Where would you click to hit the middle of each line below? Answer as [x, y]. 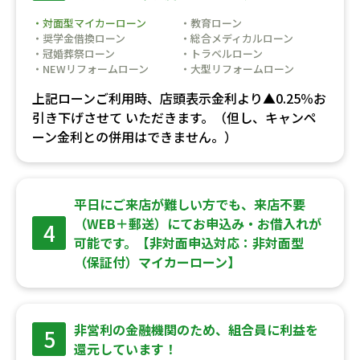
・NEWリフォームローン [90, 68]
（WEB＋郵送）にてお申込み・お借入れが [198, 223]
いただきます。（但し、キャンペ [219, 117]
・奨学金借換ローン [79, 38]
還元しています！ [125, 348]
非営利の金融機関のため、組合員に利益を [196, 329]
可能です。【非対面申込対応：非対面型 [189, 242]
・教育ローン [211, 22]
